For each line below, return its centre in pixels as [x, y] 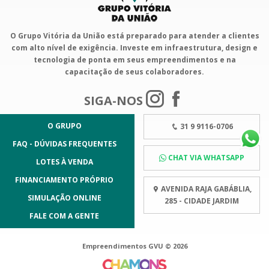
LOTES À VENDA [64, 162]
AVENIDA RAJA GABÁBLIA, [205, 189]
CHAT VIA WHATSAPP [206, 157]
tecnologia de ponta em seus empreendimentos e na [134, 59]
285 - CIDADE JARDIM [202, 201]
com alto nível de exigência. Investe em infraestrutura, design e [134, 47]
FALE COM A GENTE [64, 216]
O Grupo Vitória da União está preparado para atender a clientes [134, 35]
